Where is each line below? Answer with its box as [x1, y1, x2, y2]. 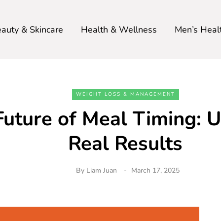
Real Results [68, 130, 183, 157]
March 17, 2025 [131, 166, 180, 175]
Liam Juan [86, 166, 117, 175]
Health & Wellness [80, 24, 157, 36]
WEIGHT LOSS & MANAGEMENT [75, 91, 175, 98]
